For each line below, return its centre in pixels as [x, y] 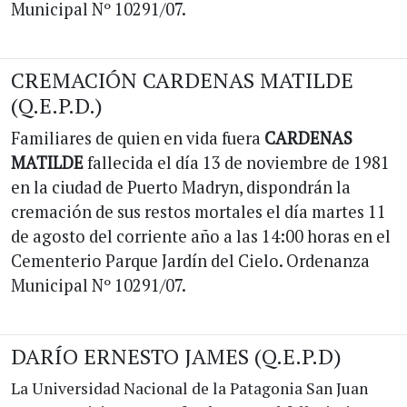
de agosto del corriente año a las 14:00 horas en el [201, 236]
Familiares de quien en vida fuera [138, 138]
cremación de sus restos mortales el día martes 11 [199, 212]
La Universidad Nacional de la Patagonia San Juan [189, 388]
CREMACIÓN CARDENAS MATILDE [182, 80]
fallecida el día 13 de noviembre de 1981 [237, 163]
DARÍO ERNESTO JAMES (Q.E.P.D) [176, 357]
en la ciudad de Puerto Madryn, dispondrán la [181, 187]
